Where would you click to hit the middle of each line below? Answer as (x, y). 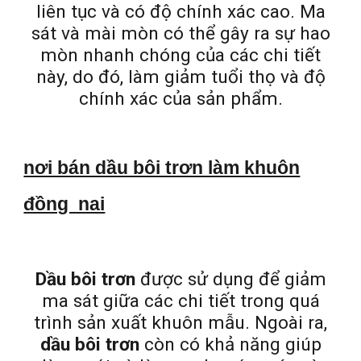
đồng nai (64, 203)
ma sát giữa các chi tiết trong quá (180, 301)
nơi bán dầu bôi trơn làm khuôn (162, 167)
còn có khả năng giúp (230, 344)
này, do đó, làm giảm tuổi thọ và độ (180, 77)
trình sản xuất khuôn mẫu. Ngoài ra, (180, 322)
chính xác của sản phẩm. (180, 99)
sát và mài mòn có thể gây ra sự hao (180, 34)
